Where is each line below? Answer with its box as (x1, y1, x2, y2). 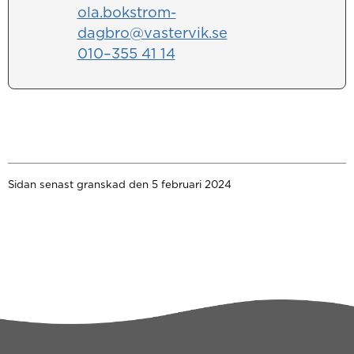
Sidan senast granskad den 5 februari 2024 (7, 177, 232, 190)
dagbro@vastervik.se (77, 24, 228, 41)
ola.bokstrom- (77, 3, 176, 21)
